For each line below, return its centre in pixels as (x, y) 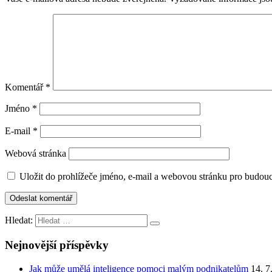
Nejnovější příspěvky (57, 245)
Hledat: (19, 220)
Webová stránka (36, 154)
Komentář (25, 87)
